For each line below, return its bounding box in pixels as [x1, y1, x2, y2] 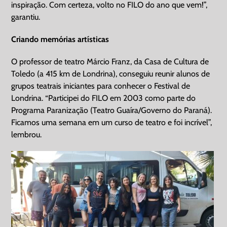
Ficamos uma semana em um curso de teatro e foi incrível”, [11, 117, 212, 127]
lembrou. [11, 129, 42, 139]
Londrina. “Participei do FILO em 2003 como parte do [11, 93, 196, 103]
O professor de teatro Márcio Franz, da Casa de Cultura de [11, 56, 209, 66]
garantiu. [11, 12, 41, 22]
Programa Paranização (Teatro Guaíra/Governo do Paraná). [11, 105, 212, 115]
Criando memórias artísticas [11, 34, 109, 44]
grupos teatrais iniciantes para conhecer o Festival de [11, 81, 191, 91]
